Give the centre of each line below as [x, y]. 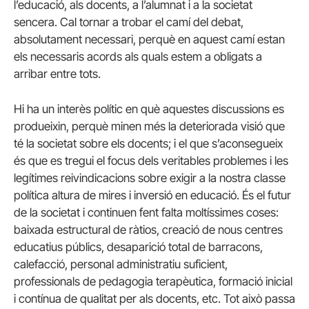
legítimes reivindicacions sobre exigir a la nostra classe [150, 178]
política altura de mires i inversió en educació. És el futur [152, 196]
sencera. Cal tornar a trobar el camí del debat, [129, 22]
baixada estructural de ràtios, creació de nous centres [148, 230]
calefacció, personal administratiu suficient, [121, 265]
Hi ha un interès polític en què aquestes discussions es [149, 109]
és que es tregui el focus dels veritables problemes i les [151, 161]
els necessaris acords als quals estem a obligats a [138, 57]
